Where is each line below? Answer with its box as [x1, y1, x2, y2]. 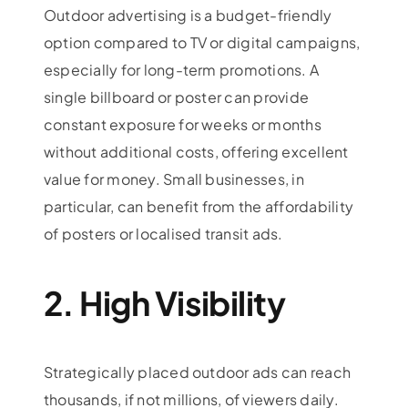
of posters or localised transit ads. [43, 224, 283, 244]
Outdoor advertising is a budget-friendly [43, 5, 332, 25]
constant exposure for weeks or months [43, 115, 321, 135]
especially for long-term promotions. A [43, 60, 320, 80]
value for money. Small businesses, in [43, 169, 304, 189]
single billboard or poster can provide [43, 87, 310, 107]
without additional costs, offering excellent [43, 142, 349, 162]
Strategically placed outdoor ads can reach [43, 362, 352, 382]
